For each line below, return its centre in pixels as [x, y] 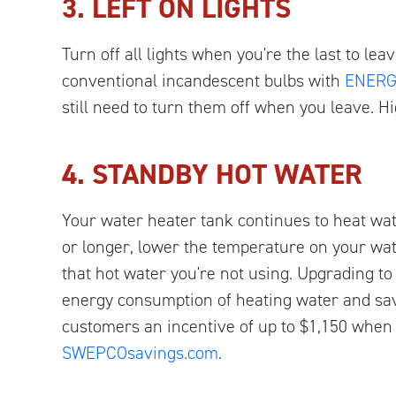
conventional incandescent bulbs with [203, 80]
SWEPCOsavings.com [140, 352]
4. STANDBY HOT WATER [212, 174]
